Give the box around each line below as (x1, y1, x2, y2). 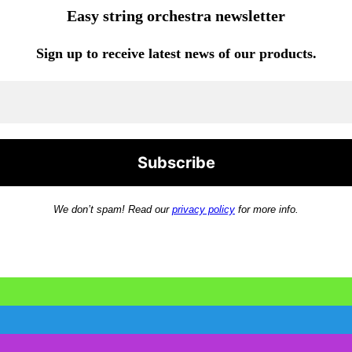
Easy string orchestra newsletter (67, 7, 285, 25)
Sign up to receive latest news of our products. (35, 46, 317, 62)
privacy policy (172, 203, 235, 216)
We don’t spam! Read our (53, 203, 172, 216)
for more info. (235, 203, 299, 216)
